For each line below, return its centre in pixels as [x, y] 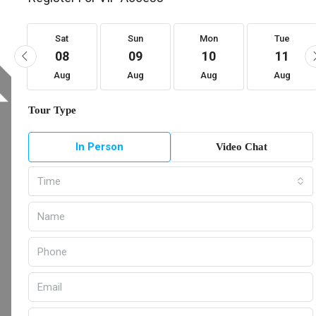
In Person [99, 147]
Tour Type [52, 110]
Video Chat [242, 147]
